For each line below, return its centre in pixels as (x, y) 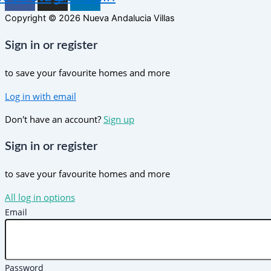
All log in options (40, 197)
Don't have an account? (54, 119)
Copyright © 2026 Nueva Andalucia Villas (90, 18)
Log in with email (41, 96)
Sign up (119, 119)
